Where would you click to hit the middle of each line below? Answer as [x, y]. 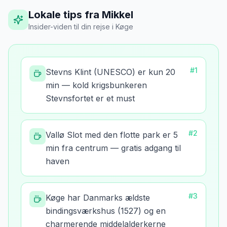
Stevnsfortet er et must [90, 98]
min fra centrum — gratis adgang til [113, 148]
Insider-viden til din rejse [70, 27]
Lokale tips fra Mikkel [81, 15]
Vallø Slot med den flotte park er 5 [112, 135]
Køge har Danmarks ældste [98, 198]
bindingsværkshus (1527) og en [106, 211]
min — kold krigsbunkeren [96, 85]
